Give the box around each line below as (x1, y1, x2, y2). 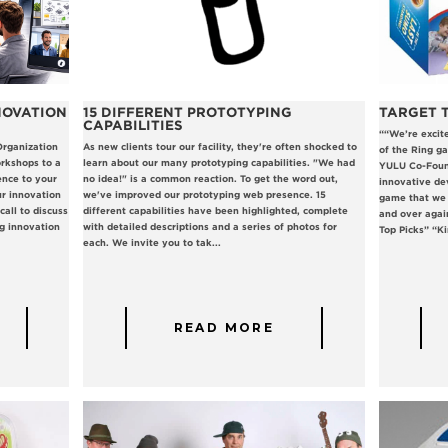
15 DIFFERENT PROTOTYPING (82, 104, 292, 121)
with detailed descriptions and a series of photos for (82, 221, 337, 233)
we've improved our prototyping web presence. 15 (82, 189, 326, 201)
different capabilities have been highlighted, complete (82, 205, 348, 217)
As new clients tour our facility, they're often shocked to (82, 141, 357, 153)
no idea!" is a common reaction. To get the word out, (82, 173, 338, 185)
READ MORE (173, 320, 275, 336)
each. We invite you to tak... (82, 237, 221, 249)
